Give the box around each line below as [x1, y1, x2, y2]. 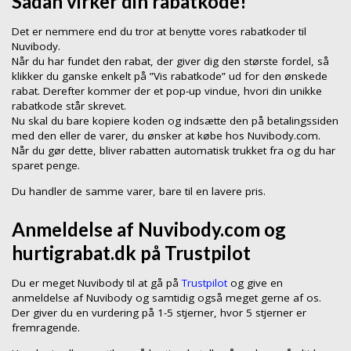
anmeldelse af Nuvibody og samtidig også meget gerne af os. [12, 291, 321, 306]
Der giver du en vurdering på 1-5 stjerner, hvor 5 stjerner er [12, 306, 306, 320]
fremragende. [12, 320, 80, 335]
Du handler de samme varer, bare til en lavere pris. [12, 183, 266, 198]
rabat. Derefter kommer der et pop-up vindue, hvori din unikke [12, 84, 322, 99]
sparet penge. [12, 158, 80, 173]
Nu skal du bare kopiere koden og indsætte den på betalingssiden [12, 114, 338, 128]
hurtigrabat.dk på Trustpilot [12, 241, 251, 265]
